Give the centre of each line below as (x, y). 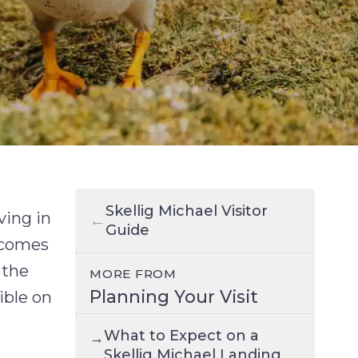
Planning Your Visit (174, 296)
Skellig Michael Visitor (187, 211)
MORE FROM (133, 274)
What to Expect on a (181, 336)
